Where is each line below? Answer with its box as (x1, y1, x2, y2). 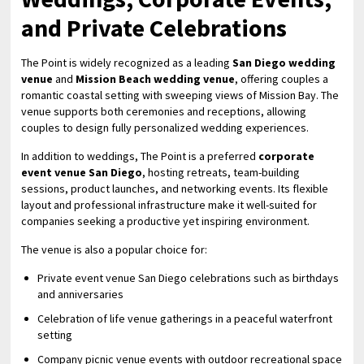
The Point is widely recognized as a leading (21, 55, 233, 70)
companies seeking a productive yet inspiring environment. (21, 214, 310, 228)
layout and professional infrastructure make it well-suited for (21, 197, 318, 212)
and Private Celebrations (21, 12, 288, 43)
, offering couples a (235, 71, 329, 86)
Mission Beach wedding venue (76, 71, 236, 86)
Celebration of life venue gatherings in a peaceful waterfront (37, 311, 333, 326)
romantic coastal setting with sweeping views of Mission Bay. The (21, 88, 340, 102)
